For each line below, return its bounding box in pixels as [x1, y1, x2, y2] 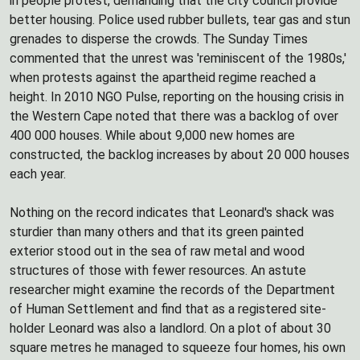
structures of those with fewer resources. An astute [10, 263, 306, 278]
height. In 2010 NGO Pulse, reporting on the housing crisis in [10, 89, 344, 104]
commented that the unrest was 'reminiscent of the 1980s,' [10, 51, 346, 66]
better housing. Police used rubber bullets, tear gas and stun [10, 12, 350, 27]
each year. [10, 166, 66, 182]
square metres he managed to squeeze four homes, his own [10, 340, 346, 355]
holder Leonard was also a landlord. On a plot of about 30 [10, 321, 331, 336]
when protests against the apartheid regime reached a [10, 70, 316, 85]
